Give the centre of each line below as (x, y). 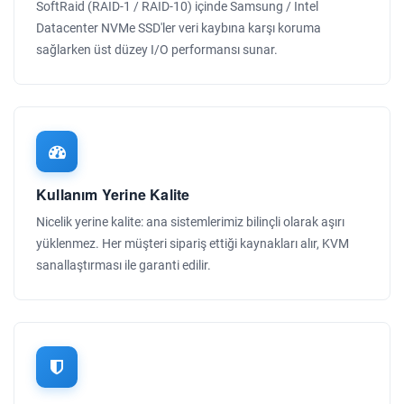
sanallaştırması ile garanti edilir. (124, 265)
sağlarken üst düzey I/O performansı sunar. (157, 50)
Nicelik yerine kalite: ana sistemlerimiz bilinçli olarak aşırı (190, 222)
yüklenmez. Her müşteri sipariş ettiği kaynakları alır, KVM (193, 243)
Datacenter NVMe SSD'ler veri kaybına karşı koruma (179, 28)
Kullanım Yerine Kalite (113, 194)
